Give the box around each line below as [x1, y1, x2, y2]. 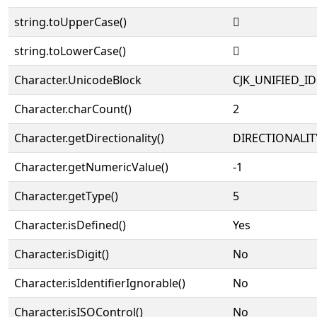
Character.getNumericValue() [14, 159, 168, 175]
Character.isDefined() [14, 217, 126, 233]
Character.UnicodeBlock [14, 72, 142, 88]
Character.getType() [14, 188, 118, 204]
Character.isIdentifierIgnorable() [14, 275, 185, 291]
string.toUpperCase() [14, 14, 127, 30]
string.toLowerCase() [14, 43, 126, 59]
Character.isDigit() [14, 246, 109, 262]
